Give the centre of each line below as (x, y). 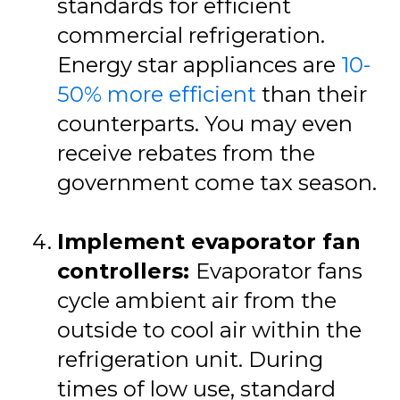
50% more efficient (159, 94)
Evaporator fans (279, 271)
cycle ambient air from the (197, 300)
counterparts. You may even (205, 123)
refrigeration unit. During (190, 359)
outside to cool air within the (209, 329)
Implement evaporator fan (209, 241)
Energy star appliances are (199, 64)
